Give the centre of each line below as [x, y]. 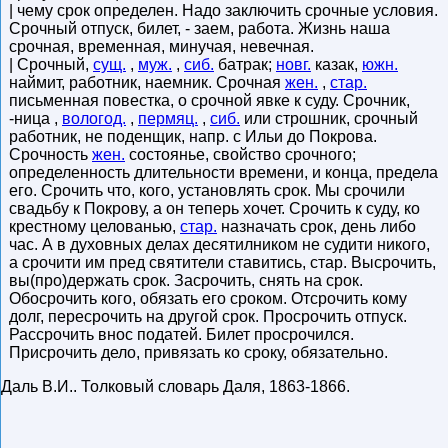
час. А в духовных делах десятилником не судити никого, [219, 244]
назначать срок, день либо [316, 226]
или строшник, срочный [329, 118]
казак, [336, 64]
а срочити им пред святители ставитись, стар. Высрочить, [222, 262]
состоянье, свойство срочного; [240, 154]
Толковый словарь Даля [171, 386]
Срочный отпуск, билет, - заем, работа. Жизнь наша [199, 28]
